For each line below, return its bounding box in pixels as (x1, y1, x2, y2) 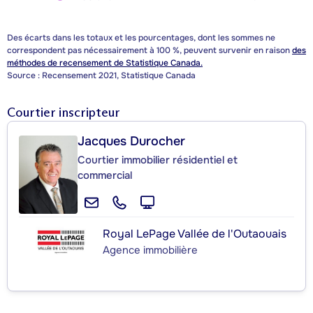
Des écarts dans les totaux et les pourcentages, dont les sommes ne (7, 31, 275, 43)
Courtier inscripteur (7, 104, 120, 120)
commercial (78, 168, 132, 182)
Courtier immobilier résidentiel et (78, 152, 238, 167)
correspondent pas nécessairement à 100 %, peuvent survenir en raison (7, 44, 292, 56)
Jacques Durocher (78, 133, 185, 149)
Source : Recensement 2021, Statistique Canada (7, 69, 196, 81)
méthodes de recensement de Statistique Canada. (7, 57, 203, 68)
